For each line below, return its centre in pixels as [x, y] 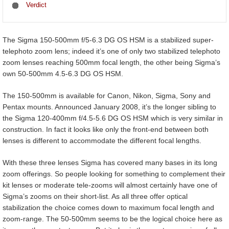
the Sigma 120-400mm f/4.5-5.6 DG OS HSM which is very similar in [113, 118]
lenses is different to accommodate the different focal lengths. [102, 140]
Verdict [36, 5]
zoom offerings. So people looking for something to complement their [114, 174]
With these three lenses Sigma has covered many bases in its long [110, 162]
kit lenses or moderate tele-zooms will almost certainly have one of [110, 185]
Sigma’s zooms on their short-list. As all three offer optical [95, 196]
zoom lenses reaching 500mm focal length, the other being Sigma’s [111, 62]
